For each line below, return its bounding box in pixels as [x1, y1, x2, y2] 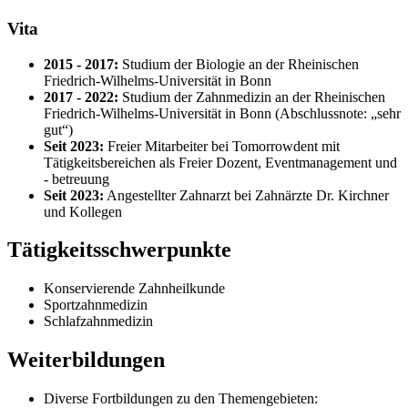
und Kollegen [44, 203, 122, 219]
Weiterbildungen [7, 348, 165, 372]
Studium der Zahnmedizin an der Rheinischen [122, 88, 385, 105]
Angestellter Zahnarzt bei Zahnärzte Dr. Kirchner [107, 187, 389, 203]
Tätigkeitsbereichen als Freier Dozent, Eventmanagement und [44, 154, 397, 170]
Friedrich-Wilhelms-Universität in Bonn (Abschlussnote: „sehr [44, 105, 401, 121]
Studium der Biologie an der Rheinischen [122, 56, 359, 72]
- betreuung [44, 170, 109, 187]
